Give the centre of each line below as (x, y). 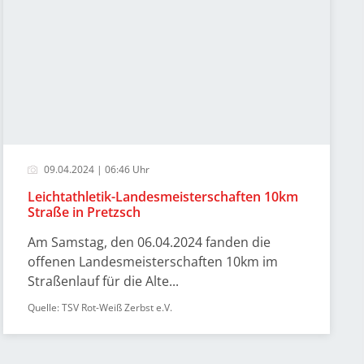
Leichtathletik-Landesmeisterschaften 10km (163, 197)
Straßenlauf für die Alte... (104, 281)
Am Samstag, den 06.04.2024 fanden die (149, 242)
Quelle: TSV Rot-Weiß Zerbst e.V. (100, 308)
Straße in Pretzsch (84, 212)
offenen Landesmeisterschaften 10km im (153, 262)
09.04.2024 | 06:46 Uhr (96, 169)
